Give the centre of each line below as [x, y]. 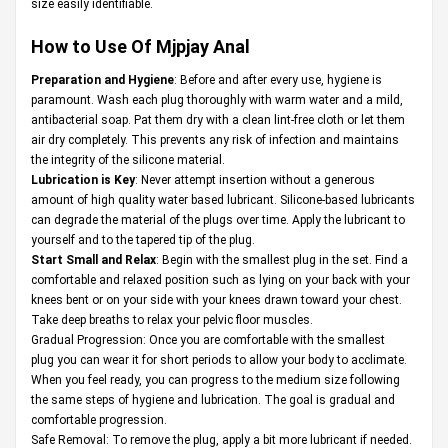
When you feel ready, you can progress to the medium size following [215, 379]
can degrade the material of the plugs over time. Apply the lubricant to [218, 219]
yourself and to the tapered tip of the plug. [144, 239]
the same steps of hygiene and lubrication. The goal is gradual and [213, 399]
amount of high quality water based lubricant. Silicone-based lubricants [223, 199]
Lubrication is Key [83, 179]
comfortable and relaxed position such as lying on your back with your [220, 279]
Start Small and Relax [93, 259]
